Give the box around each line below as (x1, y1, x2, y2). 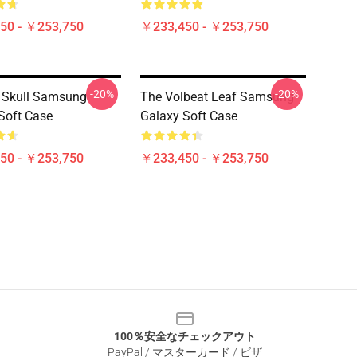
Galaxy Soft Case (140, 108, 237, 124)
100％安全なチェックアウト (114, 330, 256, 343)
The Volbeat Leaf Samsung (140, 89, 294, 104)
